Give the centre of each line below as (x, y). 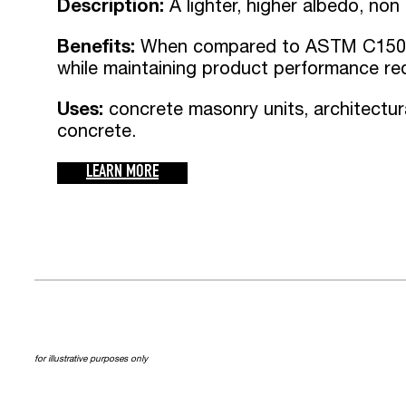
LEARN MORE (122, 174)
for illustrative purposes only (91, 358)
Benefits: (96, 46)
